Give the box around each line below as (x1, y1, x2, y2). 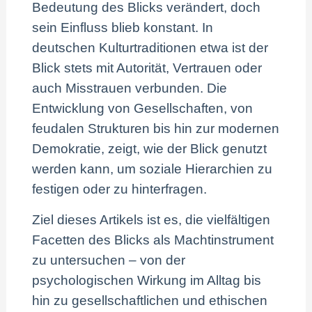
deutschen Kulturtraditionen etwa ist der (32, 40, 269, 55)
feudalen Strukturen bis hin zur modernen (32, 120, 280, 136)
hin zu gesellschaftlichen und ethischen (32, 292, 268, 308)
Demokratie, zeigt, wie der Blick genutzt (32, 141, 267, 156)
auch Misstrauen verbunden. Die (32, 80, 228, 95)
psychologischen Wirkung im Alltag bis (32, 272, 262, 288)
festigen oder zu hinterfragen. (32, 181, 208, 196)
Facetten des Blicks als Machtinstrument (32, 232, 274, 247)
